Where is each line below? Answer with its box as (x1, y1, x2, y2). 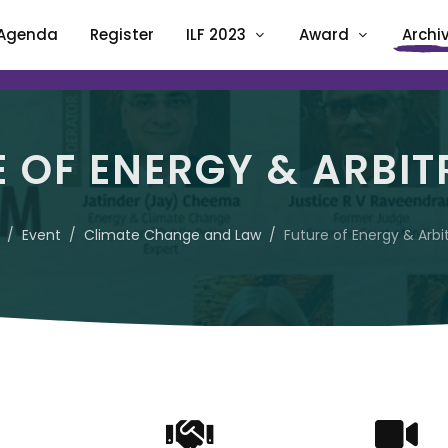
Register (90, 24, 155, 45)
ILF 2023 (186, 24, 247, 45)
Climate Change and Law (84, 225, 261, 245)
